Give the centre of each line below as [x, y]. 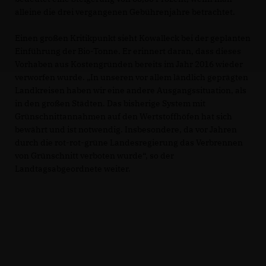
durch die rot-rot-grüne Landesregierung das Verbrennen [129, 142]
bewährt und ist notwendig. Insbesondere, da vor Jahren [126, 129]
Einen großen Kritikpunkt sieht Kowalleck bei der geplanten [133, 38]
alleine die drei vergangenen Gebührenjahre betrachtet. [125, 12]
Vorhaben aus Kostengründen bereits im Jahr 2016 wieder [129, 64]
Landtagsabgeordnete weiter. [73, 168]
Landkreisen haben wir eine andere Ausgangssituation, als [131, 90]
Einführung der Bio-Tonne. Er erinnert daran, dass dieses [128, 51]
